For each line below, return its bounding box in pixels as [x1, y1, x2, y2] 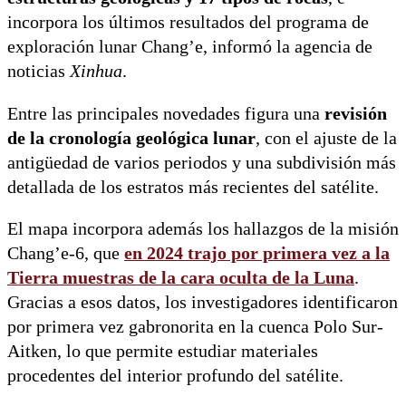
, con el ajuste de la [256, 128, 397, 148]
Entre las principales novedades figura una [7, 103, 324, 123]
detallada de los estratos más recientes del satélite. [7, 177, 379, 197]
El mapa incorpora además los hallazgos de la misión [7, 219, 399, 239]
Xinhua [70, 62, 122, 82]
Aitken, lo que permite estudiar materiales [7, 342, 318, 362]
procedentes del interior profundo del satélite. [7, 366, 343, 386]
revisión [324, 103, 387, 123]
